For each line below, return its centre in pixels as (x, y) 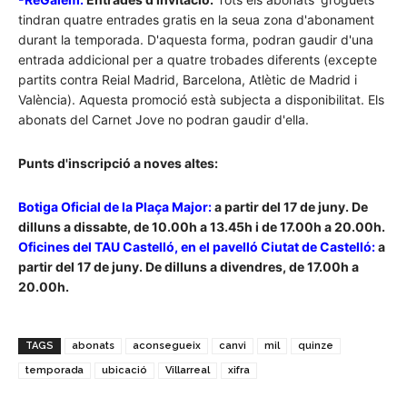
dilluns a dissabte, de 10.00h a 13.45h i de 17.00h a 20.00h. (202, 227)
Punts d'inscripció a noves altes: (118, 164)
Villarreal (188, 371)
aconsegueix (167, 346)
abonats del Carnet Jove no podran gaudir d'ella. (164, 120)
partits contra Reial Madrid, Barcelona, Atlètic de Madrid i (188, 80)
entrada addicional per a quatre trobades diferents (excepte (198, 60)
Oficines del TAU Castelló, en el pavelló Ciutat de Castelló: (197, 247)
